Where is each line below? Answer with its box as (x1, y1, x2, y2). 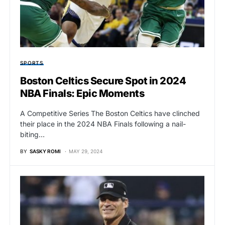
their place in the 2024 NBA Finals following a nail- (20, 120, 186, 129)
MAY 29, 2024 (69, 148, 102, 155)
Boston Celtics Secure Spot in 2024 (20, 75, 186, 87)
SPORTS (20, 60, 44, 66)
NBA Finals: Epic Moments (20, 87, 144, 100)
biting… (20, 130, 45, 139)
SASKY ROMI (30, 148, 61, 155)
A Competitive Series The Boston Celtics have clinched (20, 109, 200, 118)
